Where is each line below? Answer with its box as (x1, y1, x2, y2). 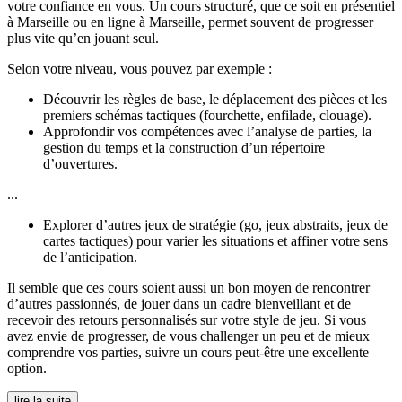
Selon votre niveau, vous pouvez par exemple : (7, 61, 272, 77)
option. (7, 361, 47, 377)
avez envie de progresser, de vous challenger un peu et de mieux (7, 328, 370, 345)
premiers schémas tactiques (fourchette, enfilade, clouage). (43, 108, 371, 124)
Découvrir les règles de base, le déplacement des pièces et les (43, 92, 387, 108)
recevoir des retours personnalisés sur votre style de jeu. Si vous (7, 312, 366, 328)
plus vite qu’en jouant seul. (7, 31, 159, 47)
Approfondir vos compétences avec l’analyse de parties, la (43, 124, 371, 140)
